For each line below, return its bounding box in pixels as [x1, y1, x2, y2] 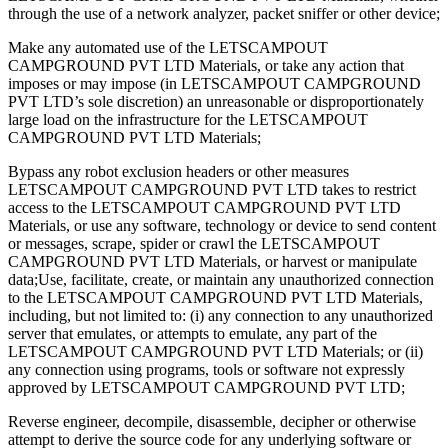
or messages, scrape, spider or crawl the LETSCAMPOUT [8, 234, 380, 252]
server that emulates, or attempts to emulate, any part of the [8, 324, 377, 342]
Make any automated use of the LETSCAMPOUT [8, 38, 328, 56]
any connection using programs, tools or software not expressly [8, 360, 405, 378]
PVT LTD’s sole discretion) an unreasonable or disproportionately [8, 92, 424, 110]
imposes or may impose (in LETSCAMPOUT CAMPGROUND [8, 74, 421, 92]
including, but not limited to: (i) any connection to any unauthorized [8, 306, 433, 324]
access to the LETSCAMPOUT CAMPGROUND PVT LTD [8, 198, 401, 216]
